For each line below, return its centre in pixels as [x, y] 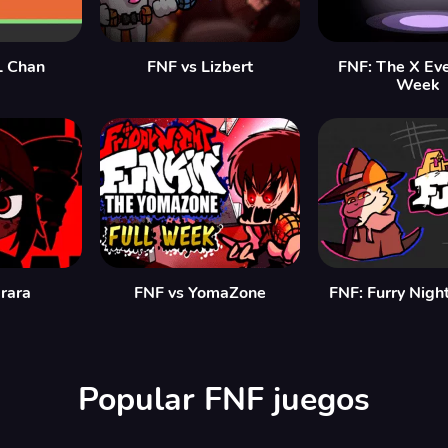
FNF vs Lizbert [200, 67]
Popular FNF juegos [224, 399]
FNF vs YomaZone [200, 293]
